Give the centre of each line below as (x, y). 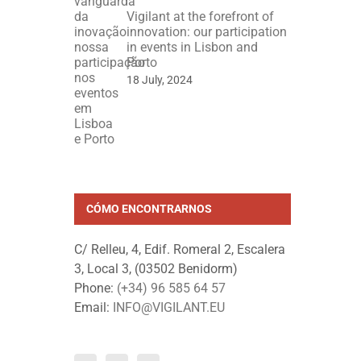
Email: (93, 307)
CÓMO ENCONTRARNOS (149, 209)
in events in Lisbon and (192, 47)
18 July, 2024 (159, 79)
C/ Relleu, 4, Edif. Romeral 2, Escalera (179, 249)
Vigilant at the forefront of (200, 16)
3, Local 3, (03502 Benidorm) (156, 268)
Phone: (95, 288)
